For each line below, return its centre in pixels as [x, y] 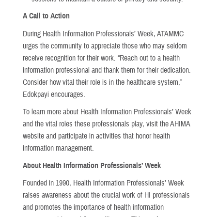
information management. [58, 148]
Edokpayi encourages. [54, 94]
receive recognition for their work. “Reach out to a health [101, 58]
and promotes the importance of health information [93, 208]
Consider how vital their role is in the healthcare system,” [102, 82]
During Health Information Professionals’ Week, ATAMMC [103, 34]
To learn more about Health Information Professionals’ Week [107, 112]
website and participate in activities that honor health [96, 136]
